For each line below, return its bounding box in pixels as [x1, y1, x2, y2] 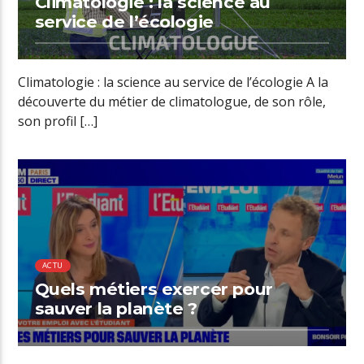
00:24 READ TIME [51, 177, 154, 191]
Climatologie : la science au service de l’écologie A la [18, 72, 329, 91]
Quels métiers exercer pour [34, 279, 273, 300]
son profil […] [18, 111, 98, 130]
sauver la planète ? [34, 298, 197, 319]
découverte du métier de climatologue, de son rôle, [18, 92, 327, 110]
